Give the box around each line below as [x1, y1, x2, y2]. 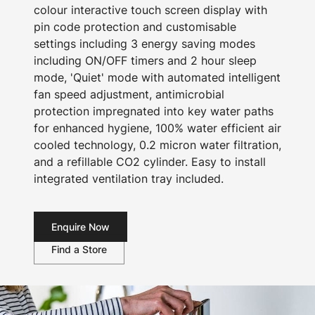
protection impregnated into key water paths [34, 104, 274, 118]
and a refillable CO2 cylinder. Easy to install [34, 155, 266, 169]
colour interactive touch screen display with [34, 3, 267, 17]
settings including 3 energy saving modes [34, 37, 255, 51]
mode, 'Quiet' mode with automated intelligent [34, 70, 281, 84]
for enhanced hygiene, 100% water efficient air [34, 121, 281, 135]
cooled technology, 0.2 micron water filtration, [34, 138, 281, 152]
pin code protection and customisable [34, 20, 236, 34]
